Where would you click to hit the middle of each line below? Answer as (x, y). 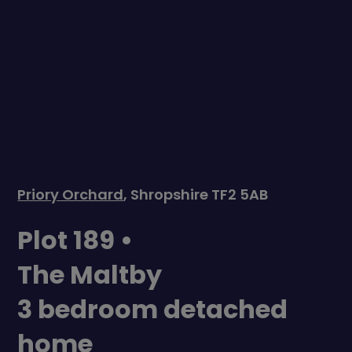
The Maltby (90, 274)
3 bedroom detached (153, 309)
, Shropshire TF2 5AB (196, 194)
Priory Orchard (71, 194)
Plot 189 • (75, 240)
